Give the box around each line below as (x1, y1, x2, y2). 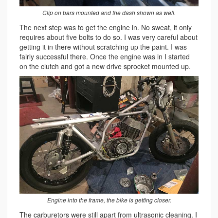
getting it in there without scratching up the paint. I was (19, 42, 187, 52)
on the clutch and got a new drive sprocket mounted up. (19, 61, 191, 72)
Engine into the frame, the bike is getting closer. (47, 196, 171, 204)
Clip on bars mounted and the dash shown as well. (42, 8, 176, 17)
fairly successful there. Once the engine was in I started (19, 52, 190, 62)
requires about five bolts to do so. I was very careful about (19, 32, 198, 42)
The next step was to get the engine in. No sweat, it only (19, 22, 192, 33)
